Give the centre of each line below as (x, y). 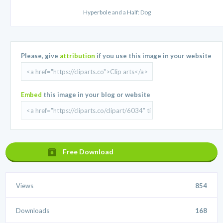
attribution (78, 56)
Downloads (33, 211)
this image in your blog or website (96, 95)
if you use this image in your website (154, 56)
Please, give (41, 56)
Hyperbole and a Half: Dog (117, 12)
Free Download (88, 152)
